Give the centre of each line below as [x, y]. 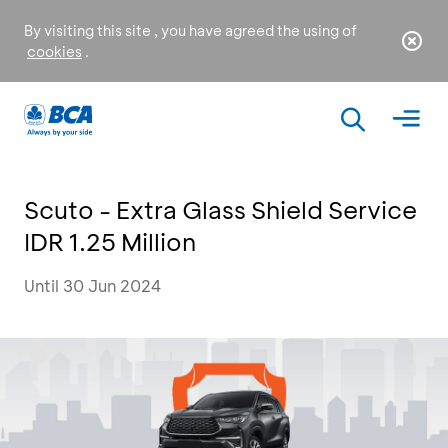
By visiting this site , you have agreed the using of [190, 30]
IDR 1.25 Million [110, 241]
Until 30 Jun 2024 [93, 285]
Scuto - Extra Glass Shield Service [220, 209]
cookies [54, 51]
